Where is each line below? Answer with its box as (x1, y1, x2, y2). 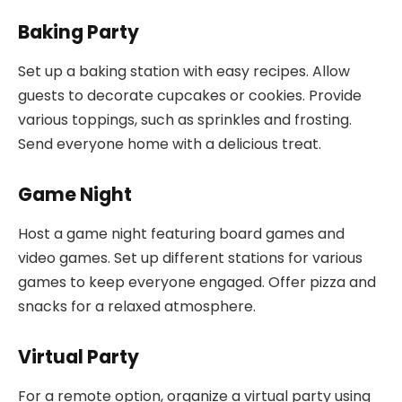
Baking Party (18, 18, 139, 45)
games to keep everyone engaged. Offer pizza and (18, 272, 376, 293)
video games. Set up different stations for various (18, 248, 363, 269)
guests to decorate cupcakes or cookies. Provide (18, 85, 362, 107)
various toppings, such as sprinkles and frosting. (18, 109, 352, 131)
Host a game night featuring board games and (18, 223, 345, 245)
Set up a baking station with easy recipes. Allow (18, 61, 350, 83)
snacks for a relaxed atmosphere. (18, 296, 256, 318)
